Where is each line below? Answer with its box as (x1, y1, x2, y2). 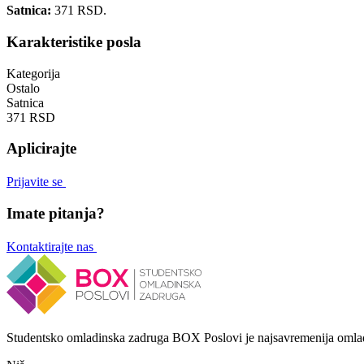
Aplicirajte (6, 140, 76, 158)
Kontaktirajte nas (6, 239, 97, 253)
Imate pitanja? (6, 204, 105, 222)
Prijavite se (6, 175, 66, 189)
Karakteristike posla (6, 32, 141, 50)
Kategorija (6, 66, 60, 80)
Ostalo (6, 80, 40, 95)
